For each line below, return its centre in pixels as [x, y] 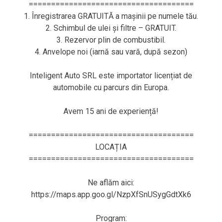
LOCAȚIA [111, 147]
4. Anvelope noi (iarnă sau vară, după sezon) [111, 52]
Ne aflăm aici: [111, 183]
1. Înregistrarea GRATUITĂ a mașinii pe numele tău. [111, 16]
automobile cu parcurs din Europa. [111, 88]
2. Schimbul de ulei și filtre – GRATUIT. [111, 28]
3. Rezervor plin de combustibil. [111, 40]
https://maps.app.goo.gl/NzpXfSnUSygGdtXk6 [111, 195]
